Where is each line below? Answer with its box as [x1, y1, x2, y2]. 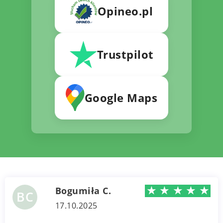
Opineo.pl [97, 3, 153, 19]
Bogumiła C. [55, 184, 111, 197]
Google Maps [84, 90, 158, 106]
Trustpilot [97, 47, 154, 62]
